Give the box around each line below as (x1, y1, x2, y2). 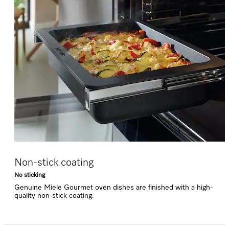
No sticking (14, 172, 45, 178)
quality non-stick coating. (14, 192, 94, 199)
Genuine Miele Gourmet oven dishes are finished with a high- (14, 184, 213, 191)
